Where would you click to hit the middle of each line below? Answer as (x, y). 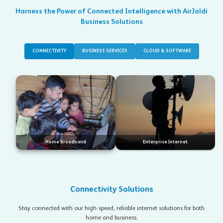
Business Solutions (111, 22)
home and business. (111, 218)
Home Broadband (66, 142)
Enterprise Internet (165, 142)
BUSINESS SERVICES (105, 51)
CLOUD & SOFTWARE (167, 51)
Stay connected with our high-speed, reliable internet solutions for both (111, 209)
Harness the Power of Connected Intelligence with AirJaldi (111, 12)
